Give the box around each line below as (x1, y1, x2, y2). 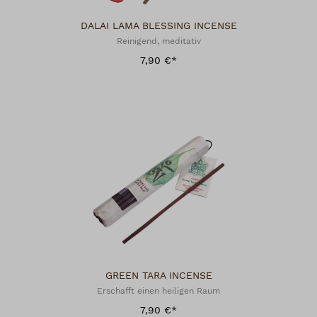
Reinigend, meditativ (116, 36, 201, 47)
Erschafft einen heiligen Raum (97, 286, 220, 296)
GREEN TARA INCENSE (105, 270, 212, 282)
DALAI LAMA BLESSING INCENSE (80, 20, 237, 33)
